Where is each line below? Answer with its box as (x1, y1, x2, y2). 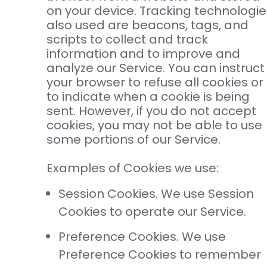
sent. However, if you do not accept (46, 103, 256, 120)
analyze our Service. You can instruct (46, 60, 265, 77)
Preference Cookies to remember (58, 246, 261, 263)
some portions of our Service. (46, 131, 221, 148)
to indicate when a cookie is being (46, 88, 250, 105)
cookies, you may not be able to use (46, 117, 262, 134)
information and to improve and (46, 45, 240, 63)
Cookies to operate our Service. (58, 203, 246, 221)
